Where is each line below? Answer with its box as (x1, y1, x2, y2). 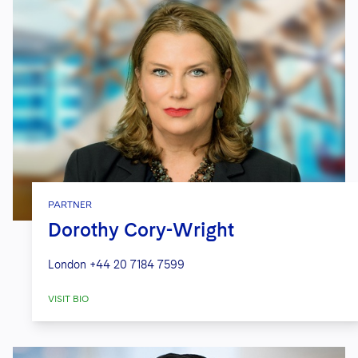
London (48, 258, 86, 272)
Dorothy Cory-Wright (48, 218, 234, 242)
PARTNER (48, 199, 92, 211)
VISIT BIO (48, 293, 89, 305)
